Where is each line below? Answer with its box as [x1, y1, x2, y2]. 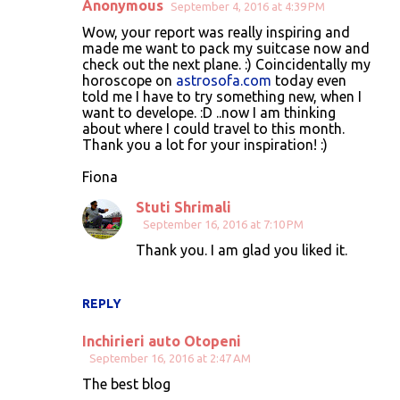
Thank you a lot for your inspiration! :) [82, 136, 328, 153]
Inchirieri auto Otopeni [82, 332, 241, 349]
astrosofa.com [176, 71, 271, 88]
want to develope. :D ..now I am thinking [82, 104, 336, 121]
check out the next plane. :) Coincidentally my [82, 55, 371, 72]
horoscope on [82, 71, 176, 88]
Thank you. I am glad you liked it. [136, 241, 347, 258]
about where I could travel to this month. [82, 120, 345, 137]
